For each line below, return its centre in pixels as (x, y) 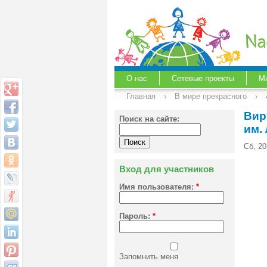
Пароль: (136, 216)
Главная (141, 96)
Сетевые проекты (203, 79)
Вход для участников (167, 169)
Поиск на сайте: (149, 119)
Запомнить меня (149, 256)
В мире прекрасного (211, 96)
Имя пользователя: (158, 187)
